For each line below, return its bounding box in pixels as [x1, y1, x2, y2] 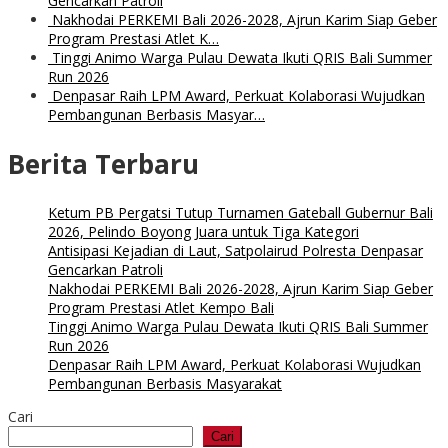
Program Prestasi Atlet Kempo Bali [48, 298, 274, 318]
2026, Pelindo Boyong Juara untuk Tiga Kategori [48, 222, 359, 242]
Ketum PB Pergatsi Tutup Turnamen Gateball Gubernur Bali [48, 203, 433, 223]
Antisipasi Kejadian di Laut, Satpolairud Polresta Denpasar [48, 241, 423, 261]
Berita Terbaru [8, 145, 199, 182]
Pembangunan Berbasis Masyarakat [48, 374, 282, 394]
